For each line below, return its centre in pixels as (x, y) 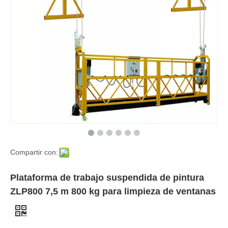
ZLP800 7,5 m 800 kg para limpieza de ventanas (113, 191)
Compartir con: (34, 152)
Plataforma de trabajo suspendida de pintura (107, 178)
